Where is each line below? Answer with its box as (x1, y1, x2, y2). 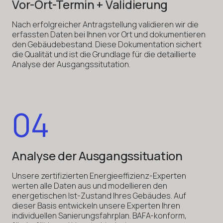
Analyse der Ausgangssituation (12, 147, 183, 164)
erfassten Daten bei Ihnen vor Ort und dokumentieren (12, 28, 206, 40)
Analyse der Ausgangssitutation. (12, 58, 130, 70)
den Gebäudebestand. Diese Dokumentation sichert (12, 38, 202, 50)
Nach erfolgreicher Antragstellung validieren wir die (12, 18, 199, 30)
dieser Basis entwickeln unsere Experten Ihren (12, 200, 180, 211)
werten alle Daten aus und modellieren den (12, 180, 167, 191)
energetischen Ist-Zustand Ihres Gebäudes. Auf (12, 190, 186, 201)
